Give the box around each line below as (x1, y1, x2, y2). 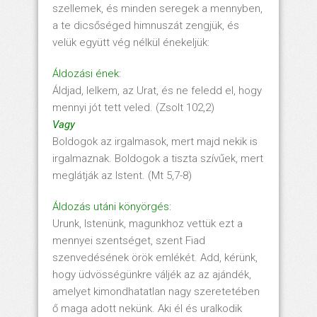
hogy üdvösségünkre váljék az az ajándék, (52, 267, 251, 281)
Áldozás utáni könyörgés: (52, 200, 171, 213)
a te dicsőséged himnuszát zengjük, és (52, 18, 239, 32)
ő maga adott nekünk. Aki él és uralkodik (52, 301, 242, 315)
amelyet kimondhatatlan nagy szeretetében (52, 284, 260, 298)
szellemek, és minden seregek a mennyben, (52, 1, 263, 15)
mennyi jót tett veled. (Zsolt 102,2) (52, 100, 214, 114)
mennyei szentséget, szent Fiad (52, 234, 205, 247)
